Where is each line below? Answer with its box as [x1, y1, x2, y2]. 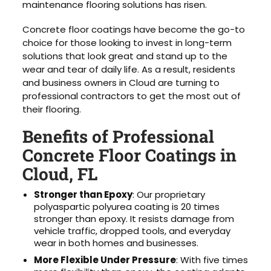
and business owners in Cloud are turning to [22, 76, 220, 89]
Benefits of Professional [22, 125, 215, 148]
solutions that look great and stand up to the [22, 49, 228, 62]
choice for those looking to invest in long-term [22, 36, 232, 49]
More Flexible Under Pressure [34, 253, 177, 266]
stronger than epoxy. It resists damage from [34, 212, 235, 226]
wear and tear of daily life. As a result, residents [22, 62, 236, 76]
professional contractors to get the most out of [22, 89, 241, 102]
